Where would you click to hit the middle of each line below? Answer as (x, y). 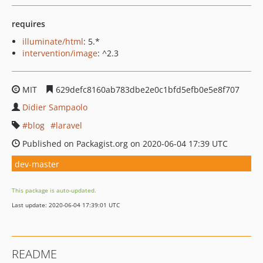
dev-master (37, 164)
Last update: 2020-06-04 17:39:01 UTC (66, 205)
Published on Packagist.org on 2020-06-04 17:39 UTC (124, 144)
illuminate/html (53, 41)
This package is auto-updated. (54, 190)
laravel (69, 125)
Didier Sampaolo (55, 107)
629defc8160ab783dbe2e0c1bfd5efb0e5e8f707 (146, 90)
